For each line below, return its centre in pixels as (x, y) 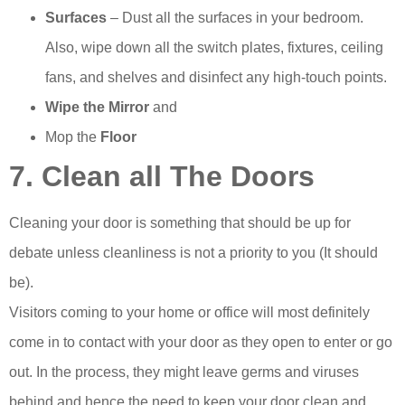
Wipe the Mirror (97, 108)
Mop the (73, 137)
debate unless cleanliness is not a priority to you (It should (193, 253)
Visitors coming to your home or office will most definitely (189, 313)
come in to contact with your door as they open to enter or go (201, 343)
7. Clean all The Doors (162, 177)
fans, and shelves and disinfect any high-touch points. (216, 78)
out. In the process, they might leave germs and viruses (184, 372)
